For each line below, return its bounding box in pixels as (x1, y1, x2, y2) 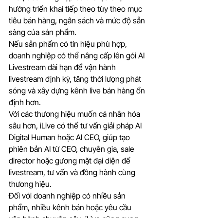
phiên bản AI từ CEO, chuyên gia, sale (9, 144, 136, 154)
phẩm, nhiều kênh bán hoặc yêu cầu (9, 202, 133, 213)
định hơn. (9, 97, 41, 108)
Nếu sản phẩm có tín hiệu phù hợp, (9, 39, 129, 49)
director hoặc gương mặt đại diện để (9, 156, 132, 166)
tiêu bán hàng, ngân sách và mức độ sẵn (9, 16, 147, 26)
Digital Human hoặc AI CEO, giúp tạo (9, 132, 132, 143)
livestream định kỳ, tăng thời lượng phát (9, 74, 143, 84)
